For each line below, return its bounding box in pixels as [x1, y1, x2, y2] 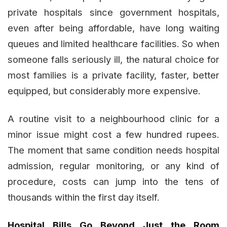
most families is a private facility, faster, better [8, 69, 219, 81]
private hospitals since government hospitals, [8, 7, 219, 18]
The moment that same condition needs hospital [8, 144, 219, 156]
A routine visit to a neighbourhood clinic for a [8, 113, 219, 125]
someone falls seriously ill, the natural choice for [8, 54, 219, 65]
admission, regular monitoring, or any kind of [8, 160, 219, 172]
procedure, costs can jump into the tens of [8, 176, 219, 187]
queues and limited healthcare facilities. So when [8, 38, 219, 50]
